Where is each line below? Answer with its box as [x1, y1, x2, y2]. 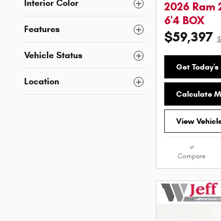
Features [24, 24, 60, 35]
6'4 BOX [164, 13, 204, 27]
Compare [178, 152, 206, 160]
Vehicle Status [24, 50, 82, 61]
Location [24, 76, 59, 87]
